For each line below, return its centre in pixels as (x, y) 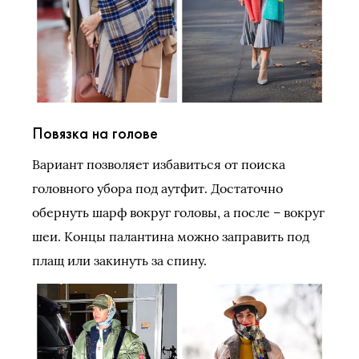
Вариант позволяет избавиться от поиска (159, 165)
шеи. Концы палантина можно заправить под (171, 237)
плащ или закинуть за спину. (119, 261)
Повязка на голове (95, 133)
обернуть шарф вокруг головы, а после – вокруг (178, 213)
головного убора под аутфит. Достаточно (157, 189)
